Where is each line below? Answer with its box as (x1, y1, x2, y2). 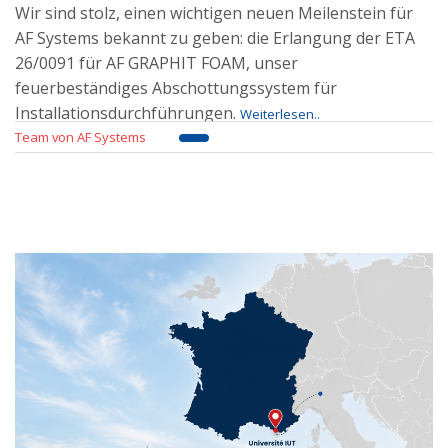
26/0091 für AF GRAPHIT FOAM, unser (15, 51, 298, 74)
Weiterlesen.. (240, 104, 320, 123)
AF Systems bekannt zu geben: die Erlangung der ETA (15, 26, 415, 49)
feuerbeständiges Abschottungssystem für (15, 76, 337, 99)
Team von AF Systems (15, 127, 146, 146)
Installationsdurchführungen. (15, 101, 240, 124)
